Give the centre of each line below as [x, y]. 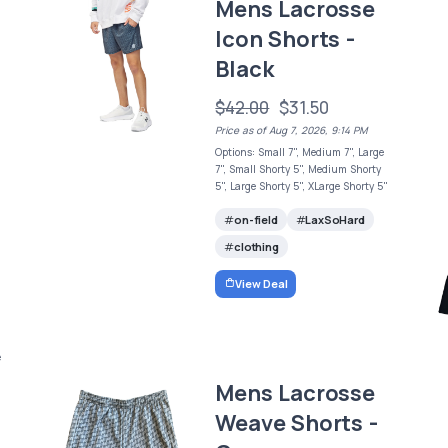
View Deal [261, 283]
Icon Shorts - [285, 39]
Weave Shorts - [296, 422]
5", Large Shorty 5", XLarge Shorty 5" [302, 186]
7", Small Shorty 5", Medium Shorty [298, 169]
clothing [256, 247]
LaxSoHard [335, 220]
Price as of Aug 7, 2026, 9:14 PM [291, 130]
